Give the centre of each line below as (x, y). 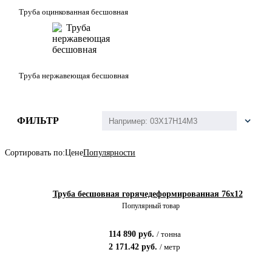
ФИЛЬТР (38, 121)
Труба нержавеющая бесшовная (73, 75)
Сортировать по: (35, 152)
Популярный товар (151, 206)
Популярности (109, 152)
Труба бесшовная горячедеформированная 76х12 (148, 194)
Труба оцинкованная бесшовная (73, 12)
